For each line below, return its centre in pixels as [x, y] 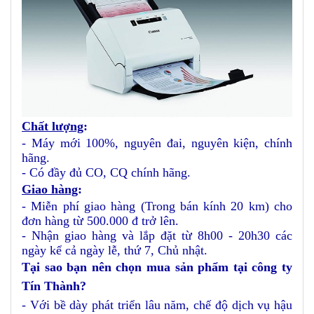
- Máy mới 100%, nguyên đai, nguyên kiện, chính [157, 143]
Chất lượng [53, 127]
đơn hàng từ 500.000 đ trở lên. [100, 221]
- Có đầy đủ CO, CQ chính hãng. [106, 173]
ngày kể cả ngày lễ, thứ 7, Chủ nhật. [115, 251]
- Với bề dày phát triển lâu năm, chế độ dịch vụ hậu [157, 305]
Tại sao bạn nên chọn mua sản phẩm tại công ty [157, 267]
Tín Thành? [54, 286]
